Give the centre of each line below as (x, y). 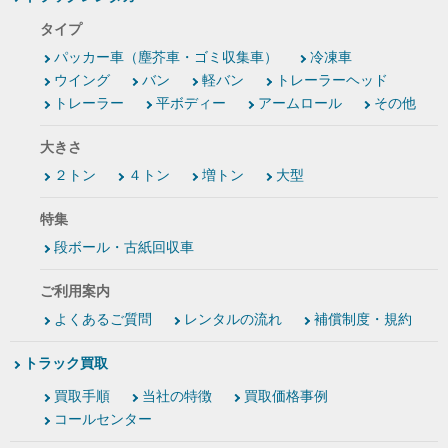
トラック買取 (66, 363)
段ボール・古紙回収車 (124, 247)
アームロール (300, 103)
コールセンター (103, 419)
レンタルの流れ (233, 319)
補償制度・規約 (363, 319)
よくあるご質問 (103, 319)
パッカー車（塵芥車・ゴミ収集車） (166, 57)
